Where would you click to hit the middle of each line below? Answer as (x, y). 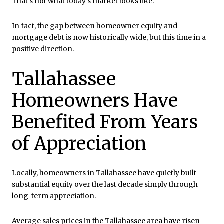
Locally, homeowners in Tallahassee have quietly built (104, 173)
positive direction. (43, 49)
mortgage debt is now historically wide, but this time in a (109, 37)
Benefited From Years (105, 122)
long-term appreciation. (54, 196)
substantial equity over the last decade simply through (105, 185)
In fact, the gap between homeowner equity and (95, 26)
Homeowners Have (95, 100)
